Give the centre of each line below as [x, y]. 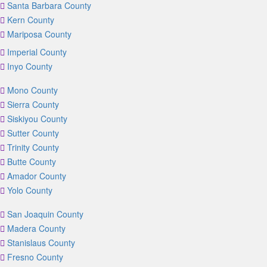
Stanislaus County [41, 243]
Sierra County [33, 104]
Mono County [32, 90]
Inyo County [30, 66]
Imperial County [37, 52]
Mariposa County [39, 34]
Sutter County [33, 133]
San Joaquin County [45, 214]
